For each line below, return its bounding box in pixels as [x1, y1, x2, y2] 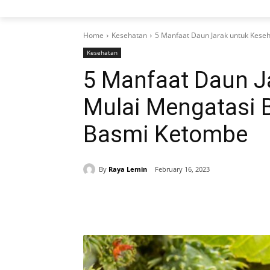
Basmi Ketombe [83, 121, 248, 148]
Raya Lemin [108, 164, 147, 174]
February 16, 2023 [155, 165, 210, 174]
